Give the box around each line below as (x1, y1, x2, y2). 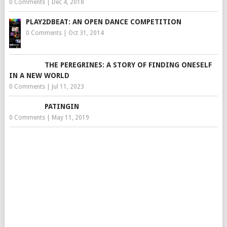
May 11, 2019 (51, 114, 89, 122)
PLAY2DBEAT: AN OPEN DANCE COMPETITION (25, 18, 181, 26)
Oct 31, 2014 (68, 29, 104, 37)
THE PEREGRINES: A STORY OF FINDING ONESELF (44, 61, 212, 69)
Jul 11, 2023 (51, 83, 84, 91)
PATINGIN (44, 102, 79, 111)
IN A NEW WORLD (9, 71, 69, 80)
